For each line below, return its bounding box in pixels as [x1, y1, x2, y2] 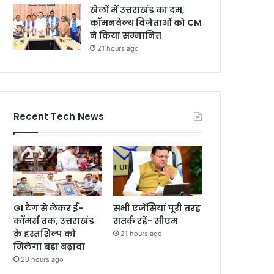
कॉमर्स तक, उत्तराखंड [13, 214, 95, 227]
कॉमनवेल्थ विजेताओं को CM [90, 17, 202, 29]
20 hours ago [21, 254, 64, 264]
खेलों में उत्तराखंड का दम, [90, 4, 185, 16]
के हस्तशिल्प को [13, 227, 76, 240]
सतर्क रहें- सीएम [113, 214, 179, 227]
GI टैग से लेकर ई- [13, 201, 84, 214]
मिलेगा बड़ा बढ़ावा [13, 240, 86, 253]
